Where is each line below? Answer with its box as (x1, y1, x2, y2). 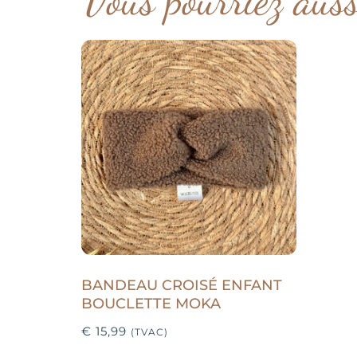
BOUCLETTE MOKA (81, 294, 221, 312)
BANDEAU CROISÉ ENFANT (81, 276, 282, 294)
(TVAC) (131, 325, 168, 338)
